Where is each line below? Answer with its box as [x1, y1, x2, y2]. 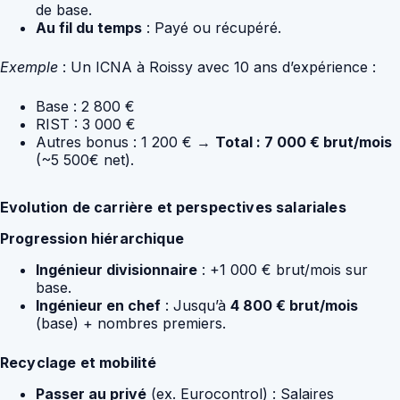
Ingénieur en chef [36, 296, 161, 314]
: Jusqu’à [161, 296, 230, 314]
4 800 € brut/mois [230, 296, 358, 314]
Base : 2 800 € [36, 97, 135, 116]
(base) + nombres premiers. [36, 313, 226, 332]
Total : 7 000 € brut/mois [215, 133, 392, 152]
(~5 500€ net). [36, 151, 134, 170]
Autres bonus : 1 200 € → [36, 133, 215, 152]
